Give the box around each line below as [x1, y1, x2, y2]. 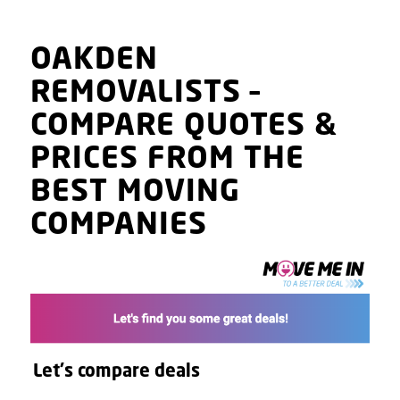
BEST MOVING [29, 178, 240, 208]
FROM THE [137, 145, 304, 175]
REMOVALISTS [29, 79, 250, 109]
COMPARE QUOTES [29, 112, 305, 142]
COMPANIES [29, 211, 207, 241]
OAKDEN [29, 46, 158, 76]
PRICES [29, 145, 138, 175]
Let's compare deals [32, 362, 200, 381]
